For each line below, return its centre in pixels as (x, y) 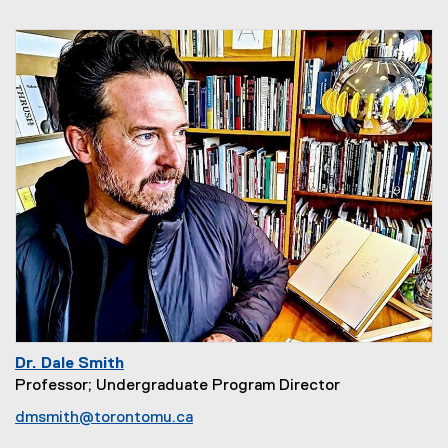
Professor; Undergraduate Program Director (177, 386)
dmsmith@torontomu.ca (104, 418)
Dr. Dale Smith (69, 364)
